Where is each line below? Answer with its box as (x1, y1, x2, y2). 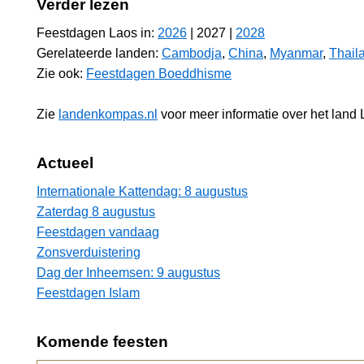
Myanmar (270, 46, 323, 60)
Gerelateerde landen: (37, 46, 162, 60)
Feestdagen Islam (37, 286, 140, 300)
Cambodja (162, 46, 222, 60)
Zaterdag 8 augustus (37, 205, 155, 219)
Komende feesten (37, 333, 168, 350)
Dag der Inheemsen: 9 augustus (37, 266, 220, 279)
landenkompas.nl (58, 107, 158, 121)
